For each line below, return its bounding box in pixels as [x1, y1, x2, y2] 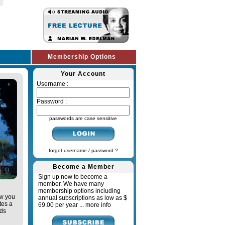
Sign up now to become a [38, 173, 107, 180]
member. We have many [38, 180, 104, 187]
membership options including [38, 187, 121, 194]
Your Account [61, 70, 105, 77]
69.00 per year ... [38, 201, 85, 208]
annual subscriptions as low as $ [38, 194, 127, 201]
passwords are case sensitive [49, 116, 117, 121]
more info [85, 201, 111, 208]
